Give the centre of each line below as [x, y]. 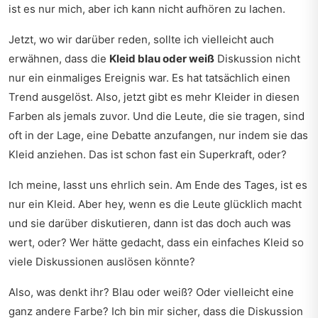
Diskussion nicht [257, 59]
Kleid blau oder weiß [162, 59]
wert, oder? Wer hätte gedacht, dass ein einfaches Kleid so [156, 242]
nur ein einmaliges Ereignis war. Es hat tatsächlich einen [149, 78]
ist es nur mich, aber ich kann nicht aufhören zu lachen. [147, 9]
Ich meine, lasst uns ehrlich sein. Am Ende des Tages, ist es [158, 185]
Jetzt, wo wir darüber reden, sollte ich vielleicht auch [141, 39]
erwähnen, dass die [59, 59]
